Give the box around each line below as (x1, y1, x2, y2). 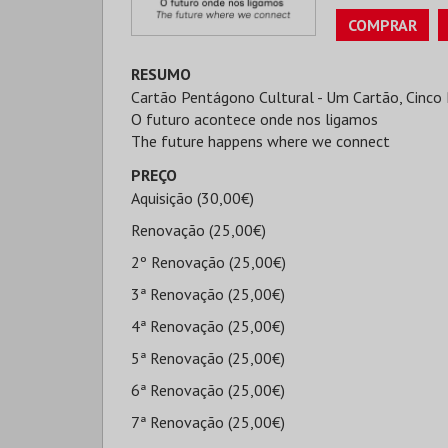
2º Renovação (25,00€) (131, 252, 286, 272)
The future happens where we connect (131, 131, 390, 151)
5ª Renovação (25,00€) (131, 348, 285, 368)
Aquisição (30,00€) (131, 188, 254, 208)
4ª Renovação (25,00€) (131, 316, 285, 336)
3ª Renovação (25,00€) (131, 284, 285, 304)
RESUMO (131, 64, 191, 84)
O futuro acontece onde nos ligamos (131, 109, 378, 129)
